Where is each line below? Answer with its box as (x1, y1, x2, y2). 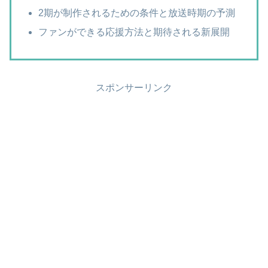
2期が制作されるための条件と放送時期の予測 (38, 8, 236, 19)
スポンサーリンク (96, 82, 172, 93)
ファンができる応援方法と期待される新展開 (38, 26, 230, 37)
